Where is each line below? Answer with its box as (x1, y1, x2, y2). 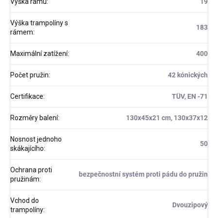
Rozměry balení (10, 114, 58, 122)
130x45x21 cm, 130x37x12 (126, 114, 208, 122)
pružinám (10, 175, 39, 183)
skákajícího (10, 145, 44, 153)
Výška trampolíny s (10, 19, 68, 27)
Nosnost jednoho (10, 135, 62, 144)
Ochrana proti (10, 166, 52, 174)
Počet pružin (10, 71, 49, 79)
